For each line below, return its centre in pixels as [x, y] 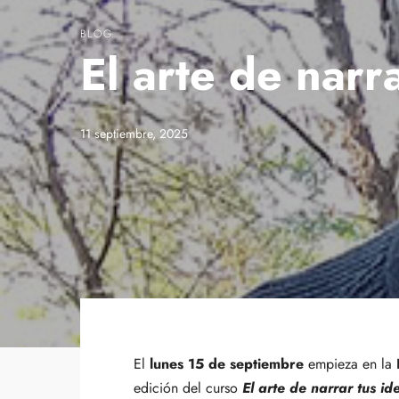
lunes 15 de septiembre [227, 364]
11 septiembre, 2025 [134, 134]
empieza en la [350, 364]
